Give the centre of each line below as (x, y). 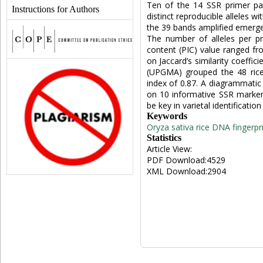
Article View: (169, 149)
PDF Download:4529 (186, 160)
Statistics (164, 138)
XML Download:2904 (186, 171)
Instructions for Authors (55, 9)
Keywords (167, 116)
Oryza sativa (170, 127)
